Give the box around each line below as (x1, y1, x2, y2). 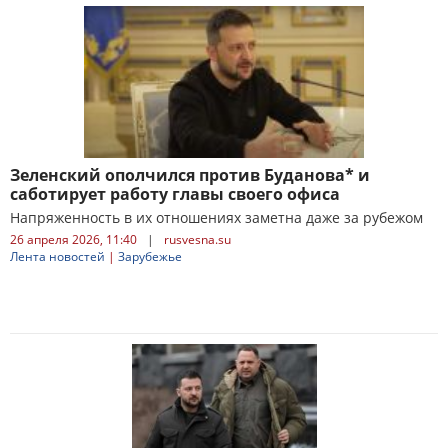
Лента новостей (10, 248, 105, 265)
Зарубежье (118, 248, 182, 265)
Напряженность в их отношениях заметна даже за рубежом (10, 208, 423, 227)
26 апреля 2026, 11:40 (10, 231, 137, 248)
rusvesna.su (164, 231, 231, 248)
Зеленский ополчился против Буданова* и (10, 164, 370, 186)
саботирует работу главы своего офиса (10, 183, 340, 205)
